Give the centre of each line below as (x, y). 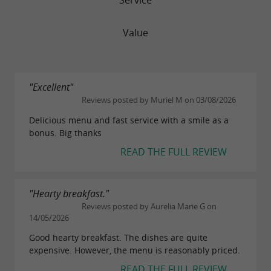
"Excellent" (51, 87)
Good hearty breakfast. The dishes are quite (118, 238)
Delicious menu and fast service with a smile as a (129, 120)
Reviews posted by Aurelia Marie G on (148, 206)
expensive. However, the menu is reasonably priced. (135, 250)
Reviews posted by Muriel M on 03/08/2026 (158, 100)
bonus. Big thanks (65, 132)
